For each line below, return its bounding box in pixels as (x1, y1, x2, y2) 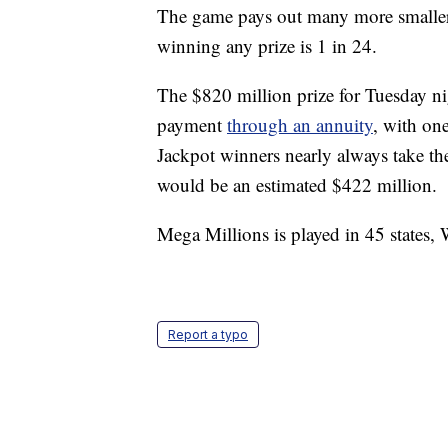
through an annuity (227, 112, 373, 138)
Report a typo (168, 327, 248, 343)
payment (157, 112, 227, 138)
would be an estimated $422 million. (157, 172, 437, 198)
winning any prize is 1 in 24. (157, 33, 377, 59)
